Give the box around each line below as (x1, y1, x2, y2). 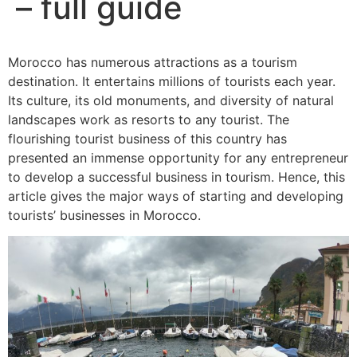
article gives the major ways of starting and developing (8, 187, 343, 204)
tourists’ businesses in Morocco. (8, 206, 201, 223)
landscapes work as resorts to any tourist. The (8, 111, 289, 127)
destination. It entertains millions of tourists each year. (8, 73, 335, 89)
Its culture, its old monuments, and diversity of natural (8, 92, 334, 108)
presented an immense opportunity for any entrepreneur (8, 149, 348, 166)
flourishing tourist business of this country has (8, 130, 287, 147)
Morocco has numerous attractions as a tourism (8, 53, 297, 70)
